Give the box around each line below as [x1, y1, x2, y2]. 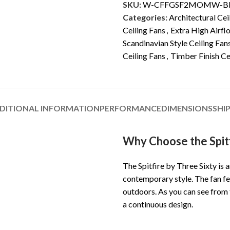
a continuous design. [123, 199, 193, 209]
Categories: [123, 12, 167, 22]
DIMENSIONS [161, 103, 213, 113]
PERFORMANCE [99, 103, 161, 113]
